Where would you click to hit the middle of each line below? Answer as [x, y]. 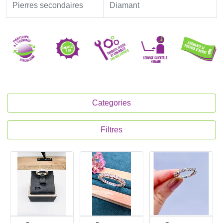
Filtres [111, 130]
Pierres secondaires [48, 5]
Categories [111, 103]
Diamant [124, 5]
